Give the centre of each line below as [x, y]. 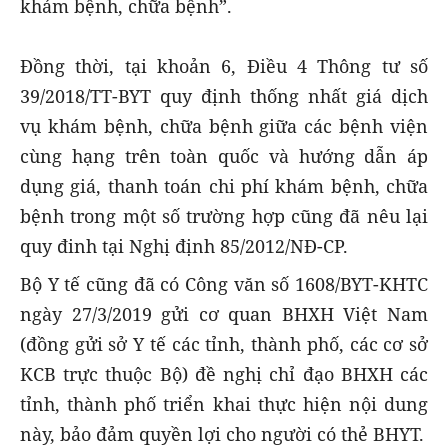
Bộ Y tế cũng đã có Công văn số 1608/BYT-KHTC [224, 284]
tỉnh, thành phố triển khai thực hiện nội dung [224, 404]
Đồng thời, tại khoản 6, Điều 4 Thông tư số [224, 65]
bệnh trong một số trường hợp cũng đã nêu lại [224, 215]
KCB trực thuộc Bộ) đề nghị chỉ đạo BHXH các [224, 374]
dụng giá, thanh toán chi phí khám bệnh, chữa [224, 185]
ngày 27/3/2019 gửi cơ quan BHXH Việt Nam [224, 314]
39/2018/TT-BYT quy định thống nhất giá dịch [224, 95]
